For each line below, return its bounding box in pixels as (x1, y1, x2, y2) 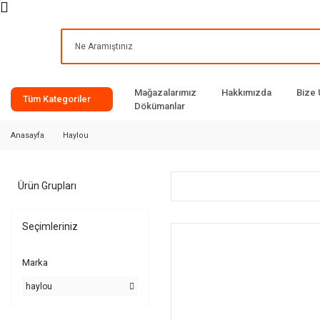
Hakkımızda (221, 86, 271, 98)
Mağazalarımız (134, 86, 196, 98)
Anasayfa (11, 130, 44, 140)
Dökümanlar (134, 100, 185, 111)
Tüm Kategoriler (23, 94, 91, 104)
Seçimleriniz (22, 221, 78, 232)
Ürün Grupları (18, 180, 76, 191)
